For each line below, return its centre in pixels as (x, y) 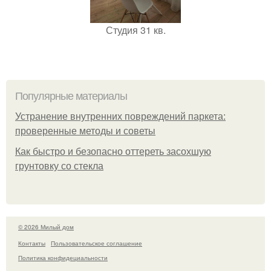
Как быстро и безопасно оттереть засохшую (113, 152)
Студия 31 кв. (135, 30)
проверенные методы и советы (85, 131)
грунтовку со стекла (59, 166)
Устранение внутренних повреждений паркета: (120, 116)
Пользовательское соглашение (96, 243)
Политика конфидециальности (63, 257)
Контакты (32, 243)
